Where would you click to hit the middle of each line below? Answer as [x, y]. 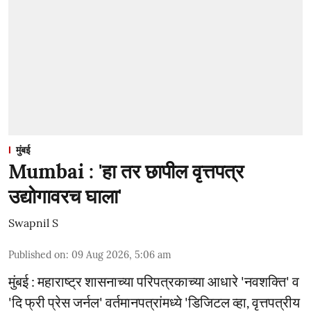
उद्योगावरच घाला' [65, 196]
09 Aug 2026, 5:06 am [121, 254]
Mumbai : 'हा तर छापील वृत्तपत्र [126, 171]
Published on [37, 254]
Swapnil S [33, 222]
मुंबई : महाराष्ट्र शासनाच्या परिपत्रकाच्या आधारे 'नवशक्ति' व [154, 281]
